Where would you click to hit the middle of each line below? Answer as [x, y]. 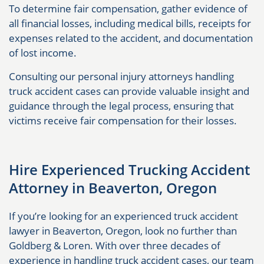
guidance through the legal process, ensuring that [121, 105]
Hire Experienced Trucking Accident [129, 169]
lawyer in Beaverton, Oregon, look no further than [123, 230]
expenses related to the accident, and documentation [131, 38]
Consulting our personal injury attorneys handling [121, 76]
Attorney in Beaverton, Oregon [113, 187]
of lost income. [43, 52]
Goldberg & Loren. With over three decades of [115, 245]
